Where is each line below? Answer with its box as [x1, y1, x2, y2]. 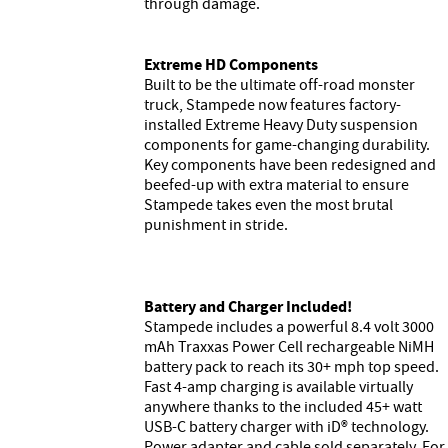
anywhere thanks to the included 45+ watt [144, 396, 422, 417]
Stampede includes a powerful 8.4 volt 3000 [144, 316, 434, 337]
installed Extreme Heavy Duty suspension [144, 114, 418, 135]
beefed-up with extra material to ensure [144, 174, 409, 195]
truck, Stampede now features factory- [144, 94, 401, 115]
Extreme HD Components [144, 53, 318, 75]
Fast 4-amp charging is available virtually [144, 376, 413, 397]
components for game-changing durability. [144, 134, 430, 155]
